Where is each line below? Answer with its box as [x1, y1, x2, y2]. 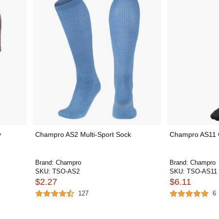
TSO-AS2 [52, 168, 80, 175]
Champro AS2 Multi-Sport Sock [35, 131, 131, 138]
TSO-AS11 [187, 168, 217, 175]
